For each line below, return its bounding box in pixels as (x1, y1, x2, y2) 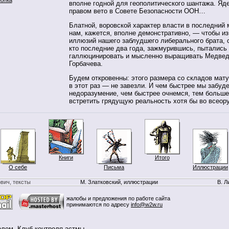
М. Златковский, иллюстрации (80, 179, 158, 185)
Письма (104, 164, 124, 170)
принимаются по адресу (66, 201, 131, 208)
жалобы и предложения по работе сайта (66, 195, 170, 201)
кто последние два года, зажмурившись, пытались (69, 44, 227, 52)
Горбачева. (69, 59, 103, 67)
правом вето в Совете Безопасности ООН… (69, 7, 205, 15)
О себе (9, 164, 27, 170)
